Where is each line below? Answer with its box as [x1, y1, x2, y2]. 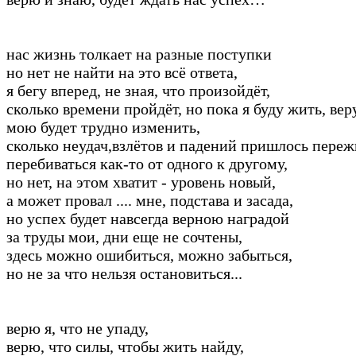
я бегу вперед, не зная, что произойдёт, [6, 81, 270, 99]
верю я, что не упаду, [6, 319, 149, 337]
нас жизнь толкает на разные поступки [6, 44, 272, 63]
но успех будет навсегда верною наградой [6, 209, 289, 227]
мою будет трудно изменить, [6, 118, 200, 136]
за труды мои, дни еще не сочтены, [6, 227, 242, 246]
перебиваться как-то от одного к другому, [6, 154, 288, 172]
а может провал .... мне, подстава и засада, [6, 191, 293, 209]
